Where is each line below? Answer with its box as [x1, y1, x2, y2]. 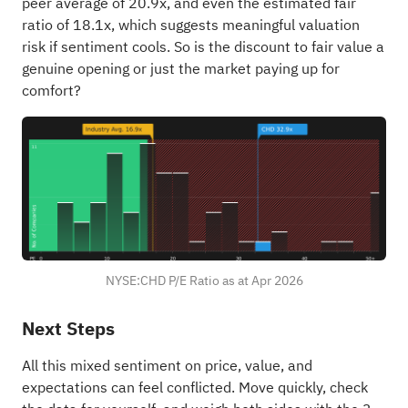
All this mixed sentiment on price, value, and [21, 354, 312, 377]
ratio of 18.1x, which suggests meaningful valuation [21, 14, 360, 36]
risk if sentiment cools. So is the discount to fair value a [21, 36, 384, 58]
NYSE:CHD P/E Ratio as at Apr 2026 [105, 271, 303, 291]
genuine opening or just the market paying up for [21, 57, 340, 80]
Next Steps [21, 314, 115, 342]
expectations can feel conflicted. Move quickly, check [21, 376, 368, 399]
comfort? [21, 79, 81, 102]
